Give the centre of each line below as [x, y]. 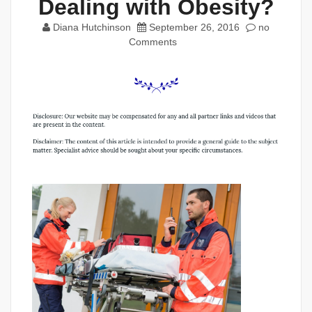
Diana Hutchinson [92, 27]
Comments [153, 42]
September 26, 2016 [194, 27]
